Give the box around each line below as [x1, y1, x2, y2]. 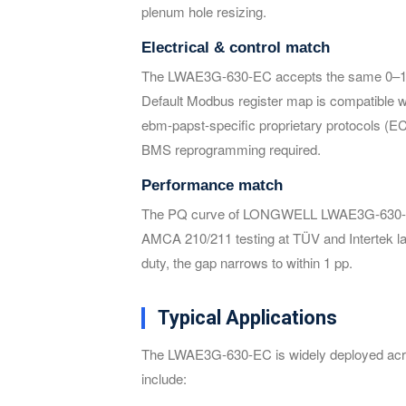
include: [141, 369, 187, 388]
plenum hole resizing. [141, 2, 266, 21]
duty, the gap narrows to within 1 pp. [141, 253, 353, 272]
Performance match [141, 177, 283, 194]
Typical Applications [158, 306, 337, 329]
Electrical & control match [141, 39, 330, 56]
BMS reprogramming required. [141, 140, 321, 159]
